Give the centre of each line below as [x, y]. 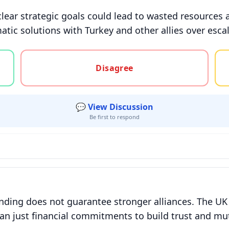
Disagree [114, 68]
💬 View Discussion [114, 107]
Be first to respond [114, 117]
